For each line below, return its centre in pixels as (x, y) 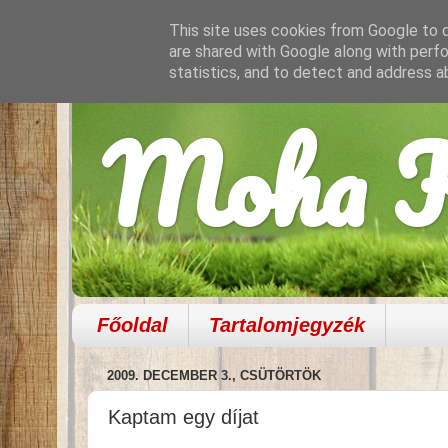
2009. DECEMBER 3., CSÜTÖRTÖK (214, 376)
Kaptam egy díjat (183, 416)
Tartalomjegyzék (287, 324)
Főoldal (132, 324)
